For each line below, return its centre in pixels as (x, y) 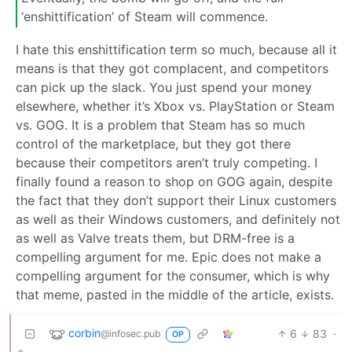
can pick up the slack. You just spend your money (164, 87)
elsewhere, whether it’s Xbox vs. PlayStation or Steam (175, 106)
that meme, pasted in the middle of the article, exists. (175, 294)
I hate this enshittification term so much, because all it (176, 49)
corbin (84, 332)
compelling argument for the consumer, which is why (173, 275)
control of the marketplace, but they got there (153, 143)
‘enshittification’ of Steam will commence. (145, 17)
